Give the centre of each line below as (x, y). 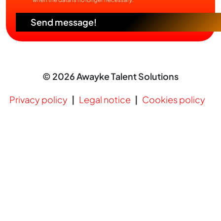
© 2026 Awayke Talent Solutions (110, 76)
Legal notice (105, 99)
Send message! (64, 22)
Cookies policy (174, 99)
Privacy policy (38, 99)
